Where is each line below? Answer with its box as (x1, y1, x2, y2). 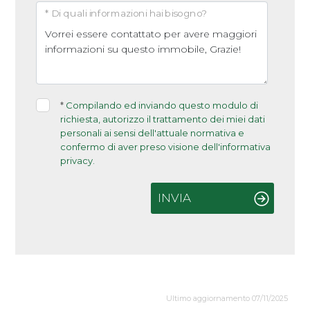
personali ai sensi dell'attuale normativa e (60, 127, 245, 138)
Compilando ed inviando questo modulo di (66, 100, 259, 111)
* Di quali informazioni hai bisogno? (45, 8, 208, 19)
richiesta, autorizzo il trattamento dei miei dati (60, 113, 266, 125)
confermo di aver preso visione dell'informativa (60, 141, 271, 152)
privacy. (60, 155, 95, 166)
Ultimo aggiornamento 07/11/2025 (165, 293, 288, 303)
